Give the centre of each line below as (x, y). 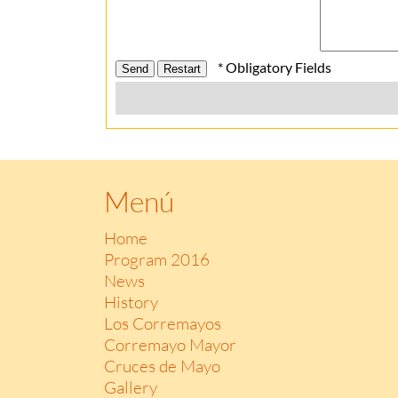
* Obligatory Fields (279, 68)
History (131, 302)
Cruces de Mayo (162, 366)
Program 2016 (157, 259)
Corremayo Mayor (170, 344)
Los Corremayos (163, 323)
